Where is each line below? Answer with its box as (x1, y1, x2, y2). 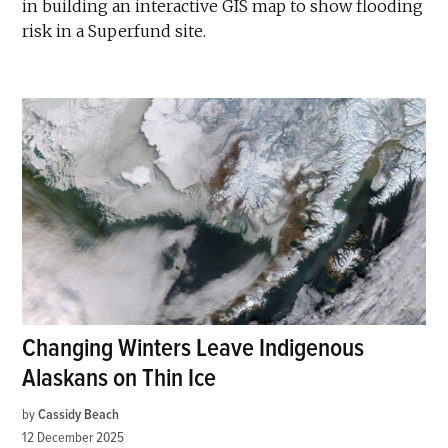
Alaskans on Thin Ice (22, 362, 217, 394)
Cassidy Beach (38, 405, 120, 423)
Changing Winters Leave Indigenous (22, 332, 365, 364)
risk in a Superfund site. (22, 20, 207, 41)
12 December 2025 (22, 428, 125, 446)
